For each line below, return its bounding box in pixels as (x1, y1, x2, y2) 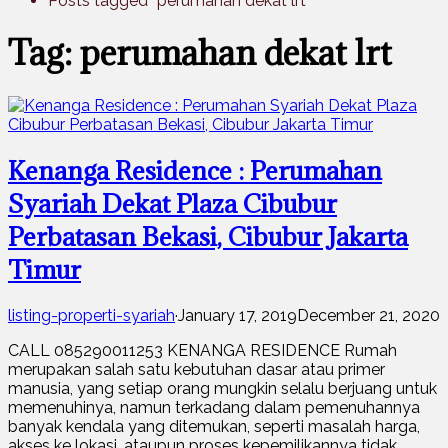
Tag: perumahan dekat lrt (8, 31, 392, 75)
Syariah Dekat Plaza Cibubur (8, 186, 337, 220)
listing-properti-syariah (8, 305, 175, 325)
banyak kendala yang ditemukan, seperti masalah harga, (8, 416, 420, 436)
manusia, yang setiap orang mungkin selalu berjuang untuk (8, 378, 437, 398)
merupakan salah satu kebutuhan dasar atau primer (8, 359, 385, 379)
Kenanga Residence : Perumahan (8, 153, 382, 187)
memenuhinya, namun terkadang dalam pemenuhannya (8, 397, 420, 417)
